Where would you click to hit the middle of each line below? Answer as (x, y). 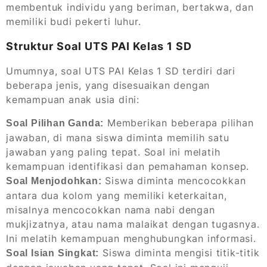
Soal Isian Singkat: (53, 253)
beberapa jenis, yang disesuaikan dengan (108, 86)
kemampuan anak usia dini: (73, 100)
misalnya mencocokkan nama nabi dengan (111, 210)
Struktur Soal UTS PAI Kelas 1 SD (99, 46)
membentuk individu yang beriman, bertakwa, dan (130, 7)
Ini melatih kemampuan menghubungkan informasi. (131, 239)
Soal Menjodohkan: (54, 181)
